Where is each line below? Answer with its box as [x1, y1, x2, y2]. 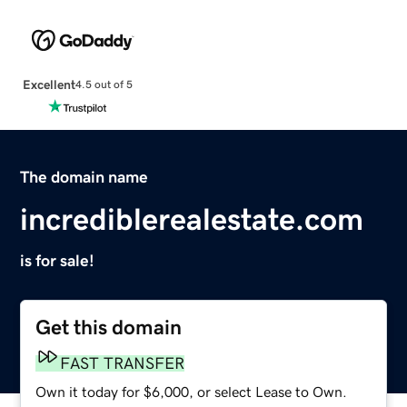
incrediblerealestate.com [20, 203, 364, 234]
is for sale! [20, 252, 95, 269]
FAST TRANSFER [60, 354, 185, 372]
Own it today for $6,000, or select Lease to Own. [35, 383, 348, 399]
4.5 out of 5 [74, 79, 133, 91]
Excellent [22, 77, 75, 91]
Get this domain [35, 316, 183, 338]
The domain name [20, 168, 149, 185]
